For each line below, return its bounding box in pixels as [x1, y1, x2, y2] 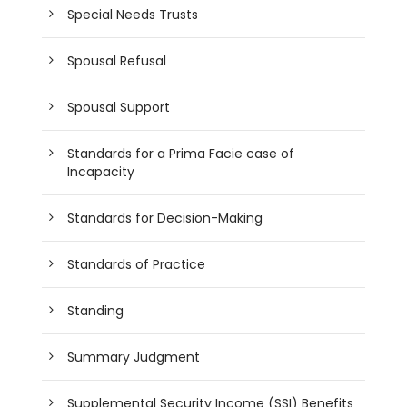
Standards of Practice [67, 254, 206, 273]
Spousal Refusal [67, 51, 167, 70]
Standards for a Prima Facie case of [67, 144, 295, 163]
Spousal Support [67, 97, 171, 116]
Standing [67, 301, 124, 320]
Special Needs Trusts [67, 5, 199, 24]
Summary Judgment [67, 347, 201, 366]
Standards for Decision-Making [67, 208, 263, 227]
